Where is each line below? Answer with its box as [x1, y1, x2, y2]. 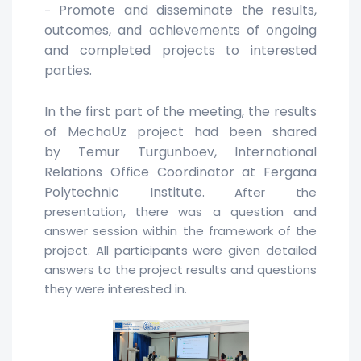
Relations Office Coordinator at [44, 163, 263, 182]
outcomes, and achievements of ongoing [44, 21, 317, 40]
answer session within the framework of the [44, 222, 317, 240]
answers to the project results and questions [44, 261, 317, 279]
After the [234, 184, 317, 201]
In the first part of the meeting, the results [44, 102, 317, 122]
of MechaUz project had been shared [44, 122, 317, 142]
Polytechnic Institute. [44, 183, 235, 202]
